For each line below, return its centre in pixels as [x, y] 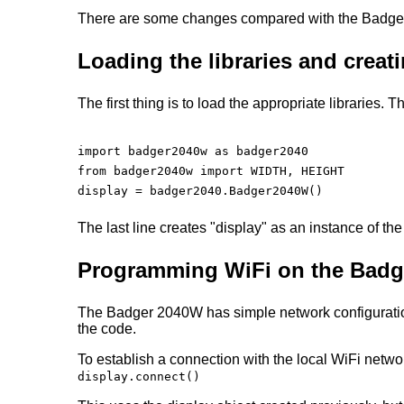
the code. [107, 329]
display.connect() [139, 376]
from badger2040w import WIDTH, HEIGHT [211, 171]
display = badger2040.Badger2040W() [201, 191]
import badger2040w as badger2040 [193, 151]
